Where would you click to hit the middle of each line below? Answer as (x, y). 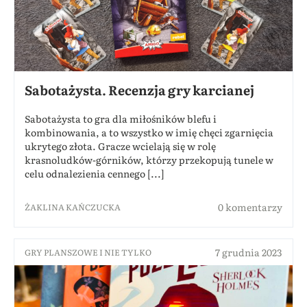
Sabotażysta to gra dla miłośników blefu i (121, 119)
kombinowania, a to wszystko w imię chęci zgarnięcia (149, 133)
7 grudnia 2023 (249, 253)
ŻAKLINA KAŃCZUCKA (73, 207)
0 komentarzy (250, 207)
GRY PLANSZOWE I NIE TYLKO (88, 253)
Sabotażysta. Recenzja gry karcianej (139, 90)
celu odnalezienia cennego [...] (95, 174)
